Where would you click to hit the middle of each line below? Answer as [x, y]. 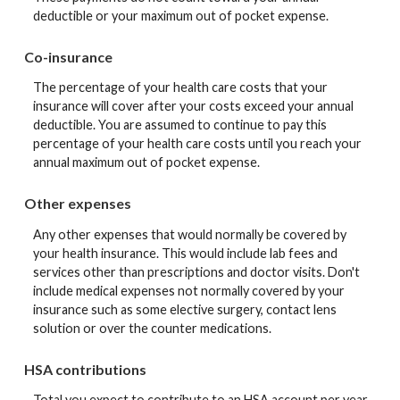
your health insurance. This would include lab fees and [185, 253]
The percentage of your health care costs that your [180, 87]
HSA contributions [85, 369]
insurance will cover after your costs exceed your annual [193, 106]
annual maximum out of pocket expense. [146, 162]
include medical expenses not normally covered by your [189, 290]
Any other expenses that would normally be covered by [190, 234]
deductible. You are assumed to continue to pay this [180, 125]
